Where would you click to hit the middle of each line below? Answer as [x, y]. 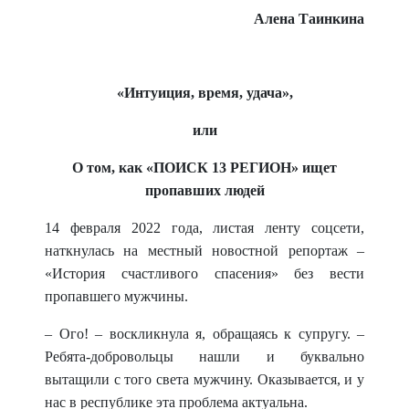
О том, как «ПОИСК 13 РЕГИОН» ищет [204, 168]
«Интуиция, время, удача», [204, 93]
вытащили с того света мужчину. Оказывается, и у [204, 379]
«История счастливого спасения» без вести [204, 273]
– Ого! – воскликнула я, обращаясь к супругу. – [204, 334]
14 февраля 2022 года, [129, 228]
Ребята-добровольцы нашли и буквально [204, 357]
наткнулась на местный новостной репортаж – [204, 251]
